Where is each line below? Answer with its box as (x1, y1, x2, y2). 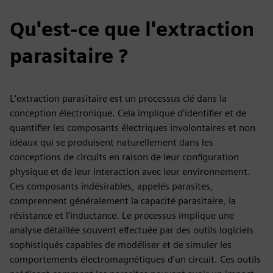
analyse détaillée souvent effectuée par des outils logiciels (10, 224, 253, 236)
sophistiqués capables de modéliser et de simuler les (10, 239, 232, 250)
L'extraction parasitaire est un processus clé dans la (10, 93, 227, 104)
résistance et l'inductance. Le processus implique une (10, 210, 234, 221)
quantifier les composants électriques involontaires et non (10, 122, 255, 133)
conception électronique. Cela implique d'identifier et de (10, 107, 246, 119)
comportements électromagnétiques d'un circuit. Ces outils (10, 253, 261, 265)
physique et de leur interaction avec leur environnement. (10, 166, 250, 177)
